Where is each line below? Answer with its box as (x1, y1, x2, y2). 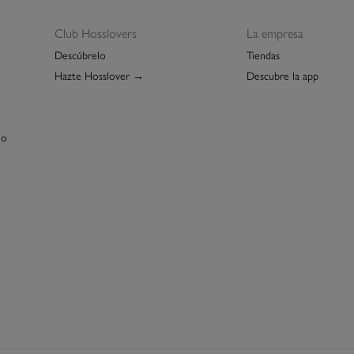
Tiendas (246, 46, 280, 62)
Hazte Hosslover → (55, 66, 144, 83)
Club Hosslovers (55, 23, 137, 42)
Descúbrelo (55, 46, 106, 62)
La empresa (246, 23, 303, 42)
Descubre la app (246, 66, 318, 83)
